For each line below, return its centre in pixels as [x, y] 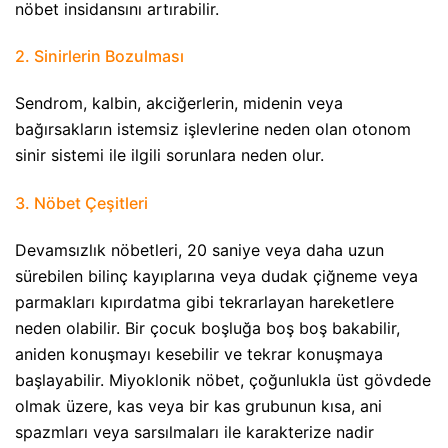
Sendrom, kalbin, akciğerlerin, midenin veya [179, 103]
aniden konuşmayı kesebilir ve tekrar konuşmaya [199, 353]
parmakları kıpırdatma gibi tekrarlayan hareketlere [204, 301]
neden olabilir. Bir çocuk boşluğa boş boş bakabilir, [207, 327]
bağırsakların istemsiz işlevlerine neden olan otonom [213, 129]
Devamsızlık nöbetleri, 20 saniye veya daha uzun [199, 249]
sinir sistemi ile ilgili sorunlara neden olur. [169, 155]
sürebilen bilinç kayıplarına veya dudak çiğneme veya [216, 275]
